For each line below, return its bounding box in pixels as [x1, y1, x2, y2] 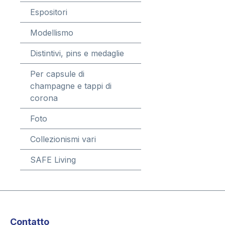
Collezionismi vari [30, 134, 96, 144]
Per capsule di [30, 69, 84, 79]
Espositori [30, 7, 67, 17]
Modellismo [30, 28, 73, 38]
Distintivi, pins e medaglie [30, 48, 124, 58]
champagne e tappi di [30, 81, 111, 91]
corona [30, 93, 58, 103]
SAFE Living [30, 155, 76, 165]
